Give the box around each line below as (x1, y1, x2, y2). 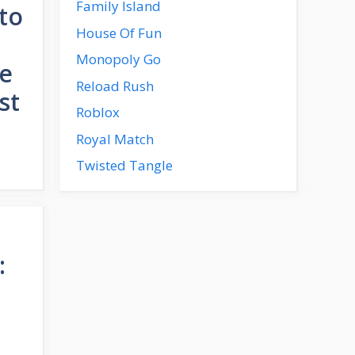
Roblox (76, 103, 120, 121)
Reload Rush (76, 76, 154, 95)
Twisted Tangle (76, 156, 173, 174)
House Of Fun (76, 23, 162, 42)
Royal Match (76, 129, 154, 148)
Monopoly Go (76, 50, 161, 68)
